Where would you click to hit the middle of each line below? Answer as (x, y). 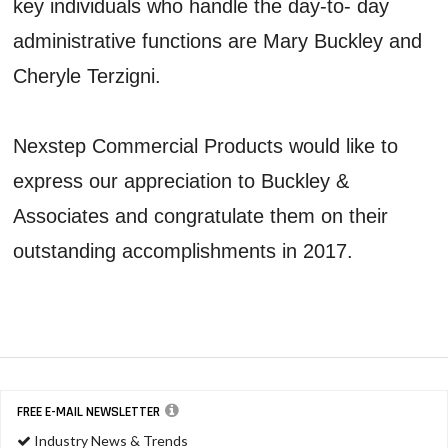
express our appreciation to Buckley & (181, 180)
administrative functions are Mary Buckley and (218, 40)
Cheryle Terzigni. (87, 75)
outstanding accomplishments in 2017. (183, 250)
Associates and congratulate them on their (201, 215)
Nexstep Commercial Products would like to (206, 145)
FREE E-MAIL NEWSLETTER (88, 411)
